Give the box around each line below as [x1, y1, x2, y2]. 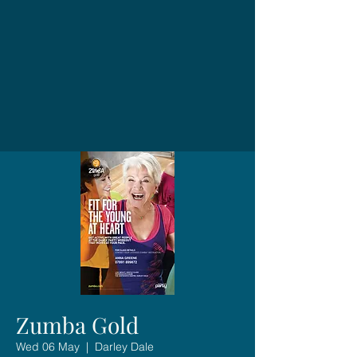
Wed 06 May [16, 339, 80, 354]
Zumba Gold [16, 309, 139, 339]
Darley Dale [95, 339, 154, 354]
